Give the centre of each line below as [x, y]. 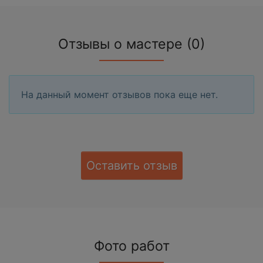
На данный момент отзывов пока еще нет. [119, 95]
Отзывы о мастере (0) [131, 44]
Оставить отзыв [131, 166]
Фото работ [131, 246]
